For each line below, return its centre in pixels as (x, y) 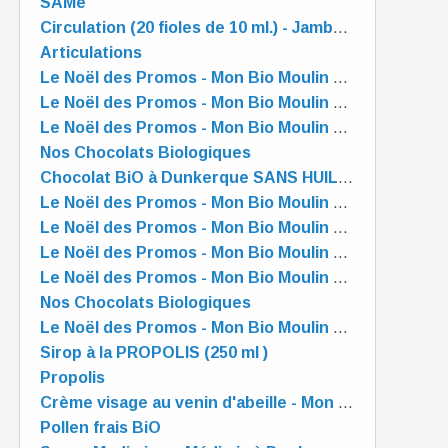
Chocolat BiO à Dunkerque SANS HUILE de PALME (345, 177)
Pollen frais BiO (100, 427)
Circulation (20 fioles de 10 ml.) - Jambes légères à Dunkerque (340, 27)
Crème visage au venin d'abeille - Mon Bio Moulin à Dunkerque (345, 402)
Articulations (91, 52)
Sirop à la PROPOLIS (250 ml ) (154, 352)
